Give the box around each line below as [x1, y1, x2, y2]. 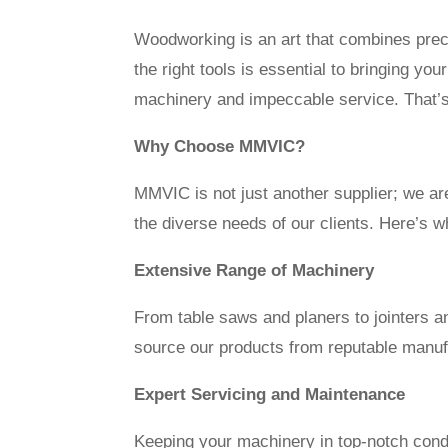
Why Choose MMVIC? [134, 136, 306, 156]
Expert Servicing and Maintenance [134, 384, 406, 404]
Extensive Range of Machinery [134, 260, 375, 280]
